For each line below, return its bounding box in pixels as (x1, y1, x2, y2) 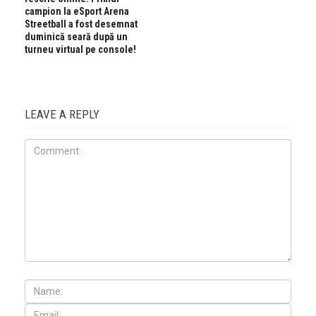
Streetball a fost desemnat (25, 18, 138, 30)
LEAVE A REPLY (25, 107, 99, 121)
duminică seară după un (25, 31, 128, 42)
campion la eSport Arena (25, 6, 129, 17)
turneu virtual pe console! (25, 44, 136, 55)
